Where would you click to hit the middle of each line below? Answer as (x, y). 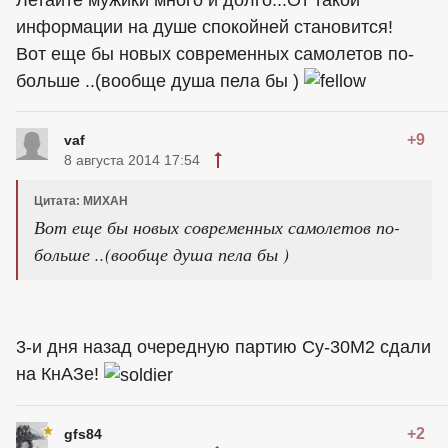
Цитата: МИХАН (81, 201)
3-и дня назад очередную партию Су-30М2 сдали (223, 347)
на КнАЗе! (60, 374)
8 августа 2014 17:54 (132, 160)
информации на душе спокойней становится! (204, 26)
